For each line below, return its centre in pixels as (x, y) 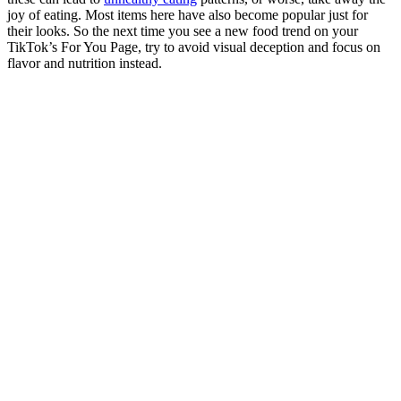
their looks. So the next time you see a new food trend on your (183, 31)
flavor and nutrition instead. (86, 64)
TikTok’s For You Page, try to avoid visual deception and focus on (194, 47)
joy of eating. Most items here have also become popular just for (188, 15)
